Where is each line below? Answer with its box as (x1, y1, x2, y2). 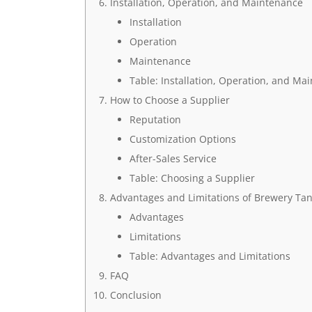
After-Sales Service (129, 152, 217, 165)
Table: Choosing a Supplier (129, 171, 255, 185)
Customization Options (129, 132, 236, 146)
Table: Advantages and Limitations (129, 249, 290, 263)
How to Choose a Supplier (109, 93, 230, 107)
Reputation (129, 113, 181, 126)
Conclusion (109, 288, 162, 302)
